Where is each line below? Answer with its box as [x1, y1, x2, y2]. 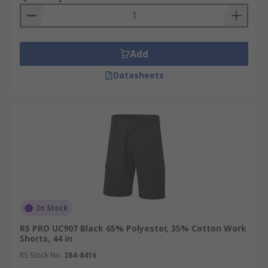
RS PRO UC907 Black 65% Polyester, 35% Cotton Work [20, 223, 246, 234]
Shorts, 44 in [20, 233, 72, 244]
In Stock [36, 203, 68, 213]
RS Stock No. [20, 250, 62, 260]
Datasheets [112, 69, 164, 81]
